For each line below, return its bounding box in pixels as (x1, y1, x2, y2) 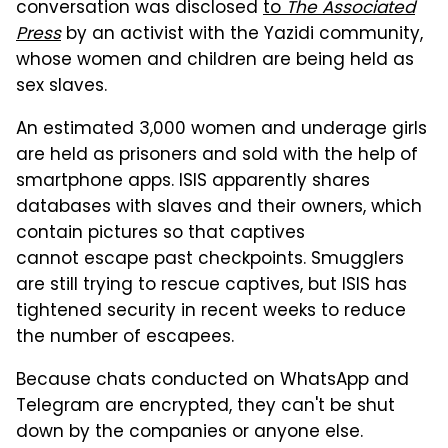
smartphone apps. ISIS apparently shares (16, 168, 370, 197)
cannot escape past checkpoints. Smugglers (16, 246, 404, 275)
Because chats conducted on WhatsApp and (16, 367, 409, 396)
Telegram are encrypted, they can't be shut (16, 393, 395, 422)
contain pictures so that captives (16, 220, 305, 249)
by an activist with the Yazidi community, (61, 21, 423, 50)
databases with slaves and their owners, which (16, 194, 422, 223)
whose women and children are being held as (16, 47, 414, 76)
